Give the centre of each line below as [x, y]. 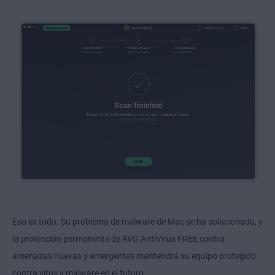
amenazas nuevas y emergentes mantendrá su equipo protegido [134, 256]
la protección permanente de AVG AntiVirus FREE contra [118, 239]
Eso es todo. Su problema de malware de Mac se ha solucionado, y [137, 222]
